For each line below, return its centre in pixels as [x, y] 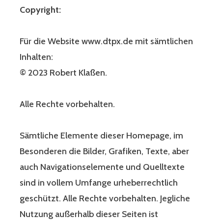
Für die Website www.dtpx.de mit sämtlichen [106, 41]
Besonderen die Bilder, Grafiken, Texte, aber [104, 151]
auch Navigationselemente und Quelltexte [102, 167]
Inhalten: [36, 57]
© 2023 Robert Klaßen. [63, 73]
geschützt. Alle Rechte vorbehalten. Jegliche [105, 199]
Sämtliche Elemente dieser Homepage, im [101, 136]
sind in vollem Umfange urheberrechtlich [99, 183]
